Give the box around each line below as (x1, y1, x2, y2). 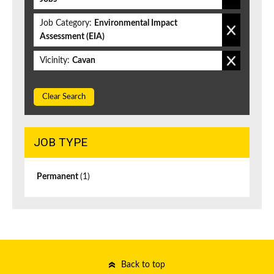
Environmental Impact (94, 19, 177, 28)
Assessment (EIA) (40, 32, 105, 42)
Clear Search (42, 93, 86, 102)
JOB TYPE (34, 135, 87, 150)
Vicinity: (40, 56, 70, 65)
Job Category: (40, 19, 92, 28)
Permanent (37, 172, 80, 182)
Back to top (121, 261, 165, 270)
